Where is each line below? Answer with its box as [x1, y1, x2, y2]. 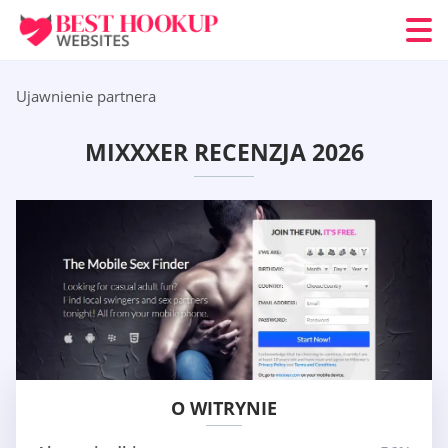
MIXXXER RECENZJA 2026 [84, 136, 364, 169]
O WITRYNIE [171, 396, 277, 421]
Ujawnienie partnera [16, 86, 156, 106]
